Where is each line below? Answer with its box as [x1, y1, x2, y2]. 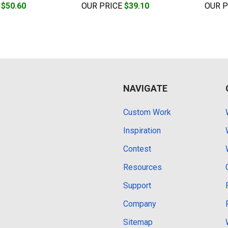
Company [123, 198, 156, 209]
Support [123, 180, 151, 190]
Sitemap [123, 217, 153, 227]
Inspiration [123, 125, 161, 135]
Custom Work [123, 107, 171, 117]
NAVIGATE [123, 82, 167, 94]
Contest [123, 144, 151, 154]
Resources [123, 162, 162, 172]
